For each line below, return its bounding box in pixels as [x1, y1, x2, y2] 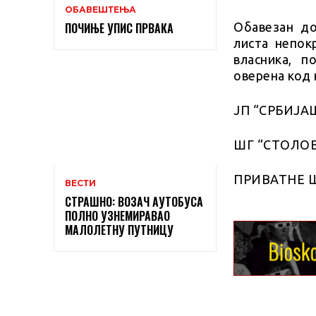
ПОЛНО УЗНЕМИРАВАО [65, 207, 170, 224]
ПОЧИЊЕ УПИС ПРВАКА [65, 19, 174, 37]
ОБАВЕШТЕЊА [65, 4, 136, 15]
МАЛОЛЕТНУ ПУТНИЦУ [65, 221, 174, 238]
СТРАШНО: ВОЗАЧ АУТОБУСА [65, 193, 203, 210]
